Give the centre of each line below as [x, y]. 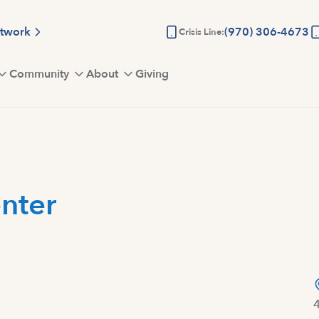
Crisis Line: [202, 32]
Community [39, 74]
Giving [152, 74]
